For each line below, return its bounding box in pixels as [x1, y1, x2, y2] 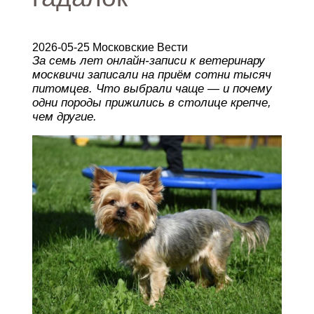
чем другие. [32, 110, 97, 123]
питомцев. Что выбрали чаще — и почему [32, 82, 272, 95]
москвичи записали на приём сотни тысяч [32, 68, 271, 81]
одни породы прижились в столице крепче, [32, 96, 271, 109]
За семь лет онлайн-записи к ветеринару [32, 54, 265, 67]
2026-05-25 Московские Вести [32, 41, 188, 53]
